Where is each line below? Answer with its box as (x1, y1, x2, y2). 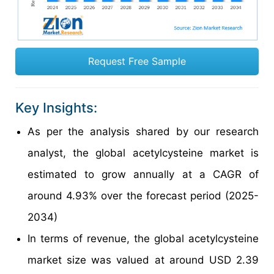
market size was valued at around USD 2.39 (28, 253, 259, 266)
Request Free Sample (88, 54, 186, 67)
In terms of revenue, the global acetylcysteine (28, 232, 259, 245)
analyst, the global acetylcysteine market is (28, 146, 259, 159)
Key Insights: (15, 99, 97, 116)
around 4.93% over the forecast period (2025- (28, 189, 259, 202)
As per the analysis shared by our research (28, 125, 259, 138)
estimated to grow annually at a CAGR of (28, 168, 259, 180)
